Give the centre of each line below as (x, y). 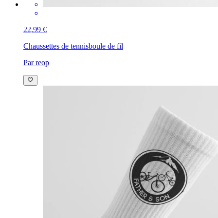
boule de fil (106, 46)
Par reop (36, 63)
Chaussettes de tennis (56, 46)
